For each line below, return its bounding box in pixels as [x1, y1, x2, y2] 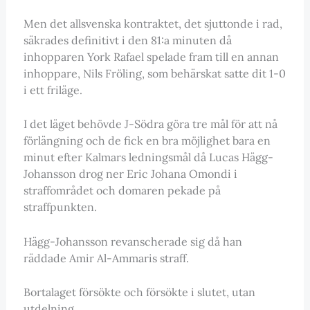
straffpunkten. [23, 200, 97, 215]
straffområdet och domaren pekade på [23, 183, 221, 198]
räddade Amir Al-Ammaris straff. [23, 250, 189, 265]
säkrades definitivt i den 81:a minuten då [23, 33, 232, 47]
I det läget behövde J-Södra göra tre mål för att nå [23, 117, 277, 131]
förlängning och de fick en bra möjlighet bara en [23, 134, 271, 148]
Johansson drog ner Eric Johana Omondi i [23, 167, 237, 181]
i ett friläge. [23, 82, 82, 97]
